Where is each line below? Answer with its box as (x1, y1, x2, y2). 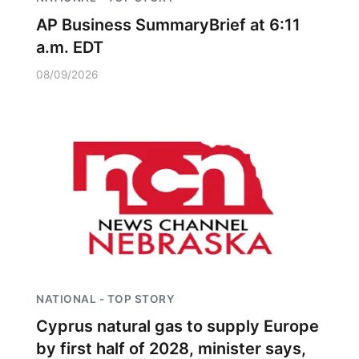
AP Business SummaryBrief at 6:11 (36, 15, 301, 34)
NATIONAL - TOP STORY (36, 292, 175, 305)
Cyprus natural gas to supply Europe (36, 317, 319, 336)
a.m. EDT (36, 38, 103, 57)
